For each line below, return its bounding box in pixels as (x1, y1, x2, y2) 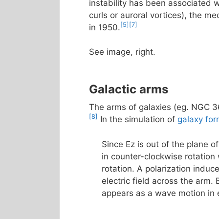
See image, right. (89, 47, 155, 57)
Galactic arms (89, 82, 168, 96)
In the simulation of (98, 114, 177, 124)
